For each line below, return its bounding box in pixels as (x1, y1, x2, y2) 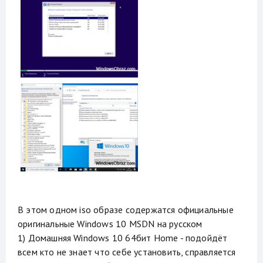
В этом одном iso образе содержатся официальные (18, 204, 234, 216)
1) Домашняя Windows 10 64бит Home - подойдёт (18, 232, 228, 244)
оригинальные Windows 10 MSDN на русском (18, 218, 203, 230)
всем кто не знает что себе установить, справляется (18, 246, 236, 258)
